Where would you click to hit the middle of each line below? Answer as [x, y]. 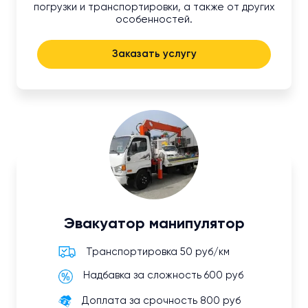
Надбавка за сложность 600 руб [163, 276]
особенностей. [154, 20]
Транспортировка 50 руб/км [158, 252]
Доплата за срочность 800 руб [161, 301]
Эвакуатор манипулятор [154, 224]
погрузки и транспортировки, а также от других [154, 8]
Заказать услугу [179, 54]
